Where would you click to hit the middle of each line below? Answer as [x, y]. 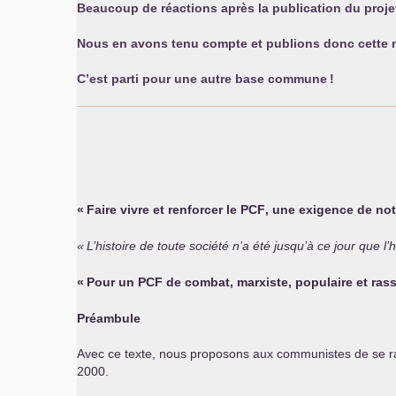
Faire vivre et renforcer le [164, 209]
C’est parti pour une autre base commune [202, 79]
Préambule [109, 318]
